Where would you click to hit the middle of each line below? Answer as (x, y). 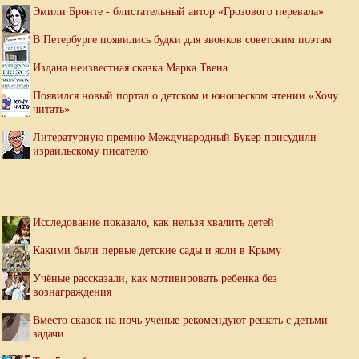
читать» (51, 109)
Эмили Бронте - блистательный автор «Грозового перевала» (178, 12)
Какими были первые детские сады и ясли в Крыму (157, 250)
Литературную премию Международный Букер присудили (175, 137)
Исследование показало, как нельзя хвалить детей (153, 222)
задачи (48, 334)
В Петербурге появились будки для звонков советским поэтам (182, 40)
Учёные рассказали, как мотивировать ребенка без (155, 278)
